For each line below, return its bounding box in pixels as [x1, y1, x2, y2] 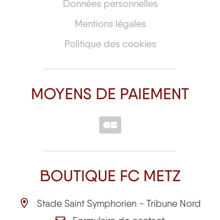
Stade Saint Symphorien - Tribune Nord [36, 197, 201, 210]
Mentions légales [74, 18, 146, 30]
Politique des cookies [64, 38, 156, 50]
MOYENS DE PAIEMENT [31, 84, 189, 104]
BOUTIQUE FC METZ [39, 166, 181, 186]
